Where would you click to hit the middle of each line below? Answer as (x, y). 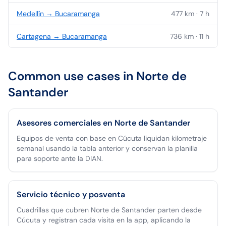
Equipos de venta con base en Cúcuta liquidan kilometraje (112, 138)
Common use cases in (72, 76)
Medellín (30, 14)
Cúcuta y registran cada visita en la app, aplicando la (104, 220)
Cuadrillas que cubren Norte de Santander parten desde (109, 210)
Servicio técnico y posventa (71, 194)
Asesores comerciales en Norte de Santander (103, 123)
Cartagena (34, 36)
